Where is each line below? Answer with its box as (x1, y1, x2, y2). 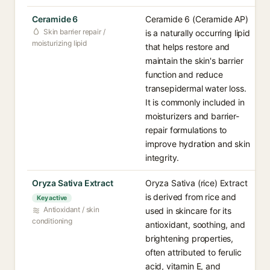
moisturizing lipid (32, 39, 87, 48)
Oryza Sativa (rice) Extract (145, 178, 248, 188)
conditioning (32, 216, 72, 225)
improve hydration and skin (145, 139, 250, 149)
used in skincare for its (145, 206, 231, 216)
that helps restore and (145, 42, 230, 52)
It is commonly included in (145, 97, 245, 107)
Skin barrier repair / (43, 27, 105, 36)
